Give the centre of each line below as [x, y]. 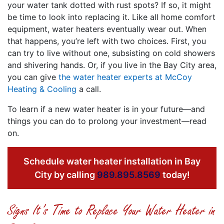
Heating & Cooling [42, 89]
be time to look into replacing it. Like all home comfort [111, 17]
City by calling [65, 174]
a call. [89, 89]
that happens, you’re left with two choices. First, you [107, 41]
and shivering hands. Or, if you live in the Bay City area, [112, 65]
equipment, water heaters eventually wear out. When [107, 29]
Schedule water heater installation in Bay [112, 161]
